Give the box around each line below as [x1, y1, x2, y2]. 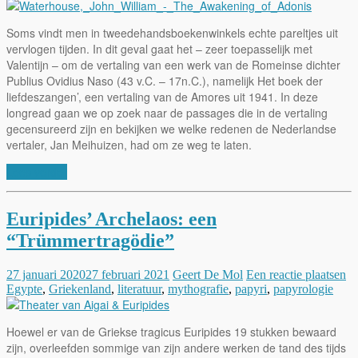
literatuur [117, 281, 161, 296]
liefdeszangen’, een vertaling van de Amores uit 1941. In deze [6, 88, 318, 105]
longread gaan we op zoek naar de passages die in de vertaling [6, 104, 328, 121]
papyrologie [273, 281, 333, 296]
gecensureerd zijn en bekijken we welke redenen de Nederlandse [6, 120, 336, 137]
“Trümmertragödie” [6, 229, 174, 251]
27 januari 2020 [6, 267, 86, 281]
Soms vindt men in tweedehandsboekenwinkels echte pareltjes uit [6, 24, 338, 41]
